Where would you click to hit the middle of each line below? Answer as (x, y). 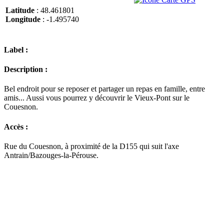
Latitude (20, 10)
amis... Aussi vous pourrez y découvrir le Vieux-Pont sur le (97, 98)
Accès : (16, 126)
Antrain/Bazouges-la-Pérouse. (51, 155)
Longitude (23, 19)
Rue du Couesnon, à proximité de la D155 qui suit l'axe (91, 146)
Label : (16, 49)
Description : (26, 69)
